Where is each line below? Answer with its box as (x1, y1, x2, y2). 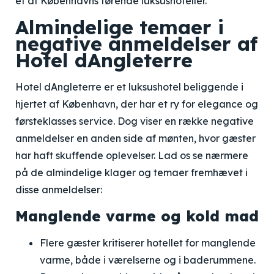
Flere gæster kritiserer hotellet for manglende (40, 237, 256, 249)
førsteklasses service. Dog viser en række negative (15, 115, 254, 127)
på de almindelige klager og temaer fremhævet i (15, 166, 248, 179)
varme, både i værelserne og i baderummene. (40, 254, 256, 266)
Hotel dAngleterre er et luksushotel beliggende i (15, 81, 243, 93)
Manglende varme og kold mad (15, 207, 259, 225)
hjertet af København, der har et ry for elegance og (15, 98, 258, 110)
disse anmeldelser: (15, 183, 102, 196)
